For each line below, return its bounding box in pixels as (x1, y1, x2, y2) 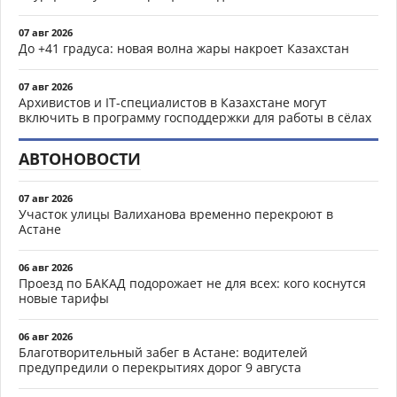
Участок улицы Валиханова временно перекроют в (19, 205, 333, 222)
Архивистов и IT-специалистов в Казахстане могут (19, 93, 327, 111)
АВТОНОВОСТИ (19, 147, 141, 169)
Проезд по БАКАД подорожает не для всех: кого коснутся (19, 274, 366, 292)
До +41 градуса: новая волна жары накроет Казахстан (19, 39, 349, 57)
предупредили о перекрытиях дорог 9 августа (19, 358, 301, 376)
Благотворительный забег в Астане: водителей (19, 343, 307, 361)
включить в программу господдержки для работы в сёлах (19, 108, 371, 126)
